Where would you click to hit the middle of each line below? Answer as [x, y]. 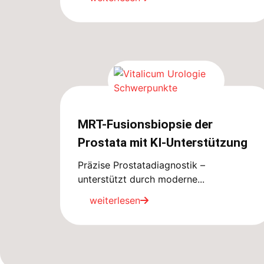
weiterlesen [115, 200]
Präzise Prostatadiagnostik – [141, 165]
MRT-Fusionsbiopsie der [145, 124]
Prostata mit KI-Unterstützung [164, 142]
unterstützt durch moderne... [141, 179]
